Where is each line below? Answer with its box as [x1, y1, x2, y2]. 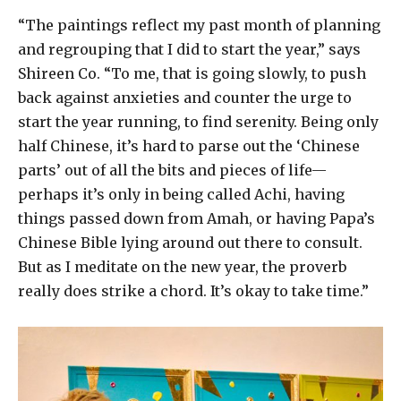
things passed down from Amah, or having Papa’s [18, 209, 375, 227]
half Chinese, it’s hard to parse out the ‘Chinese [18, 136, 360, 155]
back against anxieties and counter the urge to [18, 88, 352, 107]
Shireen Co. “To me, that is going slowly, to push [18, 64, 366, 82]
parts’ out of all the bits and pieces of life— [18, 160, 327, 179]
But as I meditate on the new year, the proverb [18, 257, 346, 276]
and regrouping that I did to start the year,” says [18, 39, 361, 58]
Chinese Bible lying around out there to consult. [18, 233, 363, 252]
